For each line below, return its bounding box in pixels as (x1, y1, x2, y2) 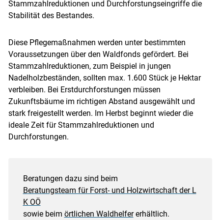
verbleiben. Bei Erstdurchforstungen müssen (8, 84, 161, 94)
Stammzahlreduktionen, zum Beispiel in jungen (8, 61, 171, 71)
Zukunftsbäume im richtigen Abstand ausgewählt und (8, 96, 195, 106)
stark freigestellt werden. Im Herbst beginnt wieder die (8, 108, 193, 118)
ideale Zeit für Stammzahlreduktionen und (8, 120, 154, 130)
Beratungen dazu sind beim (23, 173, 118, 183)
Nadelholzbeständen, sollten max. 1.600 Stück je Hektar (8, 73, 201, 82)
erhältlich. (133, 209, 169, 219)
